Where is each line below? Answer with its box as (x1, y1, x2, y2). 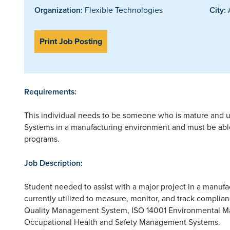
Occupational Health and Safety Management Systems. (24, 216, 220, 227)
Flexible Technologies (83, 4, 163, 15)
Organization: (34, 4, 83, 16)
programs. (24, 132, 60, 144)
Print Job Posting (40, 35, 102, 47)
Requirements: (24, 85, 76, 98)
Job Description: (24, 157, 83, 169)
